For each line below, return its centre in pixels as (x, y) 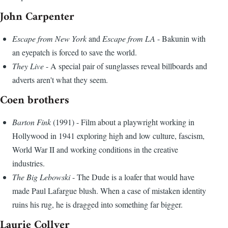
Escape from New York (50, 39)
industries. (28, 163)
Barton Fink (33, 122)
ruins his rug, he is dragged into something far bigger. (97, 205)
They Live (28, 66)
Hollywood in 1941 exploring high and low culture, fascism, (108, 136)
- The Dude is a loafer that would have (132, 177)
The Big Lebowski (41, 177)
